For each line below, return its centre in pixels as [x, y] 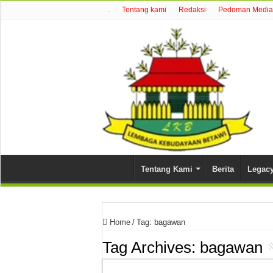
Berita [223, 169]
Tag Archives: [151, 247]
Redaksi [192, 10]
